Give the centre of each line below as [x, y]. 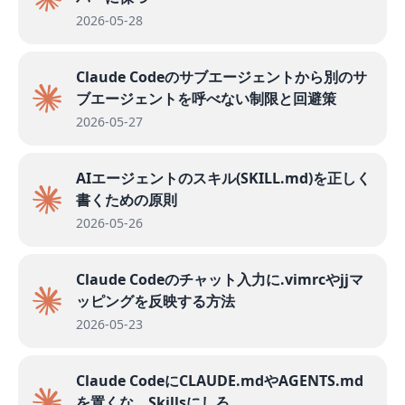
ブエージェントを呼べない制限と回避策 [206, 98]
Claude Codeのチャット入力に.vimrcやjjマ [220, 279]
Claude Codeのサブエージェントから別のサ [221, 76]
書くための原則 [127, 199]
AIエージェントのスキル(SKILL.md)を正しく [223, 178]
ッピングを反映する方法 [155, 301]
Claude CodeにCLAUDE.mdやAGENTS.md [220, 380]
